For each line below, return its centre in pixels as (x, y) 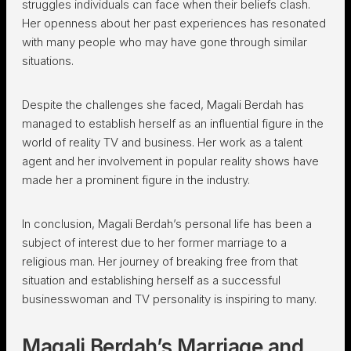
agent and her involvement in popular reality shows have (170, 161)
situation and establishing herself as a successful (151, 280)
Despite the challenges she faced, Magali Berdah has (163, 105)
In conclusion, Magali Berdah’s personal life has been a (167, 224)
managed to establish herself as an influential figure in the (173, 123)
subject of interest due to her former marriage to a (154, 242)
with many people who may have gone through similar (165, 42)
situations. (48, 61)
